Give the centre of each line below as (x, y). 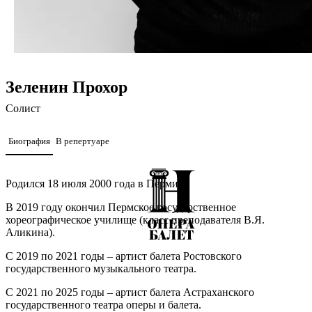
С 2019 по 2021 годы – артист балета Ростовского (124, 256)
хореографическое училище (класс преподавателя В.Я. (135, 220)
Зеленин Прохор (67, 87)
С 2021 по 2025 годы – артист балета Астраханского (130, 292)
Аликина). (30, 233)
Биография (29, 141)
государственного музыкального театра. (101, 269)
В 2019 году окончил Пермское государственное (121, 208)
